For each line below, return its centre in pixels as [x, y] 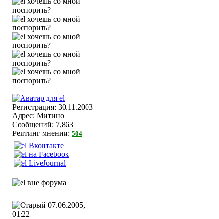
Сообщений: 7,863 [43, 124]
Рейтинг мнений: [42, 133]
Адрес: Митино [38, 116]
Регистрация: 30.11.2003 [53, 107]
